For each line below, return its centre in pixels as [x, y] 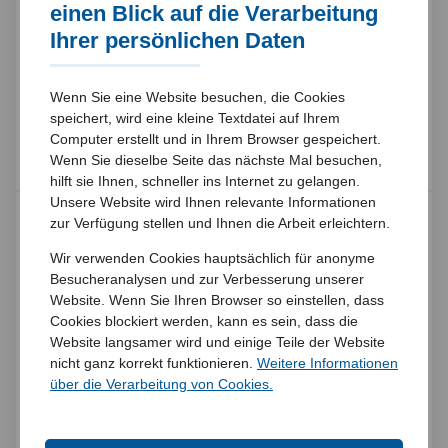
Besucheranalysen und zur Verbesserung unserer [207, 279]
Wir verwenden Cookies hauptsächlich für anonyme [212, 258]
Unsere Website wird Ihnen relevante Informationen [213, 202]
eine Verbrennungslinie [206, 57]
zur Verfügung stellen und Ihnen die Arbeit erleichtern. [220, 223]
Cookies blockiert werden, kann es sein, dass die [204, 321]
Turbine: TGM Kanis [131, 310]
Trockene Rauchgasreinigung [231, 99]
